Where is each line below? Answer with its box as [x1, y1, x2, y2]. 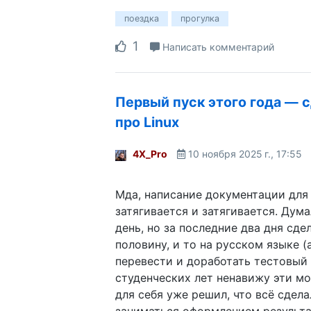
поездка [124, 12, 159, 24]
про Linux [115, 113, 179, 131]
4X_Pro [133, 147, 167, 160]
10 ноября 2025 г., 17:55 [188, 147, 302, 160]
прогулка [180, 12, 219, 24]
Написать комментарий [160, 40, 274, 53]
